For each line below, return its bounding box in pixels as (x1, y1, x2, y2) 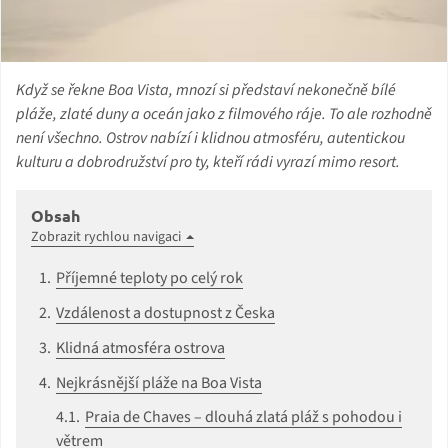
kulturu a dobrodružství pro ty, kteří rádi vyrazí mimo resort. (16, 150, 400, 173)
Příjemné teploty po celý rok (56, 266, 243, 289)
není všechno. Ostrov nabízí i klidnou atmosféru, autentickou (16, 126, 405, 149)
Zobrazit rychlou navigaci (31, 226, 181, 247)
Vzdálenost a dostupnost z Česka (56, 301, 275, 324)
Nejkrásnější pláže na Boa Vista (56, 371, 262, 394)
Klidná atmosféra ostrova (56, 336, 225, 359)
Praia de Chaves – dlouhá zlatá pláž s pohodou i (85, 405, 402, 428)
